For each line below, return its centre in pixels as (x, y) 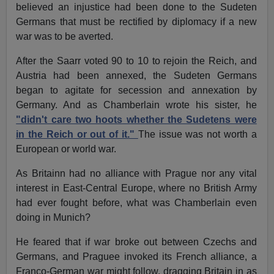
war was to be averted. (65, 37)
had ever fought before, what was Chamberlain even (136, 203)
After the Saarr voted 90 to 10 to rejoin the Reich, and (136, 61)
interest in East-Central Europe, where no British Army (136, 188)
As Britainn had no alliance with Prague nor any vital (136, 174)
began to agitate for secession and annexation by (136, 91)
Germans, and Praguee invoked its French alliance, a (136, 257)
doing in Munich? (54, 218)
